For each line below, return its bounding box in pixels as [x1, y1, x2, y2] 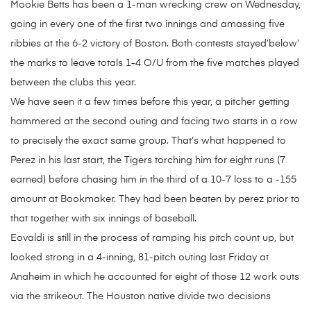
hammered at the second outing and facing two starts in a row [10, 117, 298, 127]
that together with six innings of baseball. [10, 214, 196, 224]
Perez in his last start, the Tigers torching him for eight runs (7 [10, 155, 285, 166]
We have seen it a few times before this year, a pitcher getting [10, 97, 289, 108]
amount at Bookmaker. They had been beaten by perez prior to [10, 194, 300, 205]
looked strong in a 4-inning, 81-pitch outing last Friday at [10, 253, 269, 263]
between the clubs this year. [10, 78, 136, 88]
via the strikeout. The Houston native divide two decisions [10, 292, 271, 302]
